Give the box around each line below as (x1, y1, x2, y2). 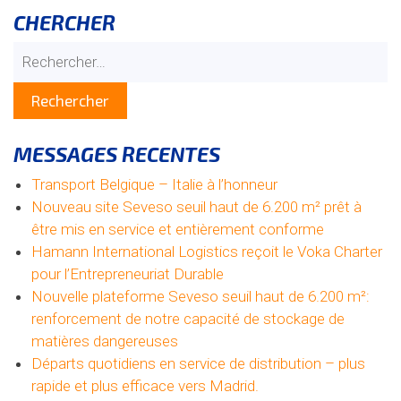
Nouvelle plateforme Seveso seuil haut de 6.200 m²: (31, 286, 370, 305)
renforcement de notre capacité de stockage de (31, 309, 345, 328)
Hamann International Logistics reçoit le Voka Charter (31, 242, 382, 260)
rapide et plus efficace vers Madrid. (31, 376, 259, 395)
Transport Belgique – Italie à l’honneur (31, 175, 277, 193)
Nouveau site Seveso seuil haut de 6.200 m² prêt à (31, 197, 362, 216)
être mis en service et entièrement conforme (31, 219, 324, 238)
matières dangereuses (31, 331, 178, 350)
